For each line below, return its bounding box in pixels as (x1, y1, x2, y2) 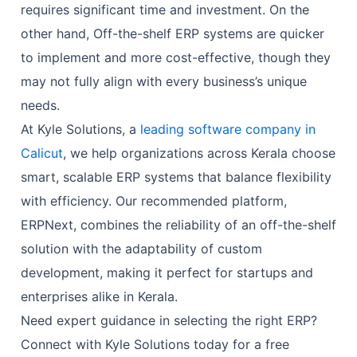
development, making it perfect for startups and (20, 265, 313, 281)
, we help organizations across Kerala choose (62, 145, 335, 162)
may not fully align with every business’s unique (20, 73, 307, 90)
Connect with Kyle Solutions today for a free (20, 336, 289, 353)
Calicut (20, 145, 63, 162)
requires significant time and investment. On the (20, 2, 309, 18)
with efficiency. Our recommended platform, (20, 193, 287, 210)
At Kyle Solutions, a (20, 121, 140, 138)
